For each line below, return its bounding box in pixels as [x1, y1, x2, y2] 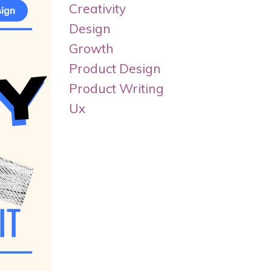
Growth [68, 41, 114, 57]
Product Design [68, 60, 161, 77]
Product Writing [68, 80, 164, 97]
